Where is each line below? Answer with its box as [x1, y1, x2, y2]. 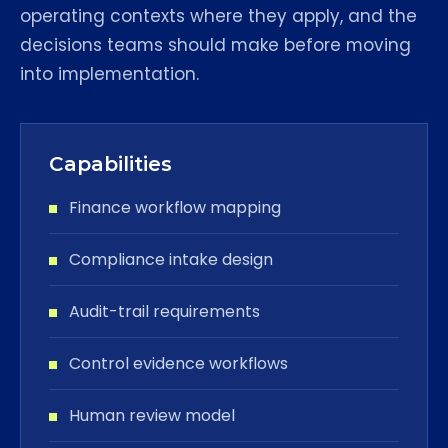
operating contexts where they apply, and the [20, 4, 417, 28]
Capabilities [49, 152, 172, 176]
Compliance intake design [69, 248, 273, 271]
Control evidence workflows [69, 352, 288, 375]
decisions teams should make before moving [20, 33, 411, 57]
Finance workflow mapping [69, 196, 281, 219]
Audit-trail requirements [69, 300, 260, 323]
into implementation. [20, 62, 199, 86]
